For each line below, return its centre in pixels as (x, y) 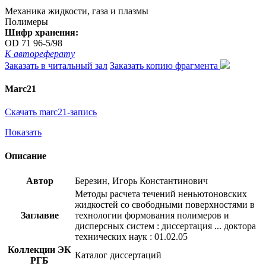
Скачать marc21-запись (51, 112)
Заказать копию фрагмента (165, 65)
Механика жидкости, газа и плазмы (77, 11)
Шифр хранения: (42, 32)
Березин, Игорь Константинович (141, 180)
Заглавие (39, 215)
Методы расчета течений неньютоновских (161, 194)
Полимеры (26, 21)
